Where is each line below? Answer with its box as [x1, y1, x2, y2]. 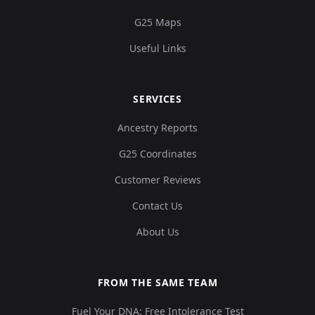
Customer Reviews [114, 173, 201, 187]
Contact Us [132, 199, 183, 213]
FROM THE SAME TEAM [97, 276, 218, 290]
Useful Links [129, 41, 186, 56]
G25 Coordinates [118, 147, 197, 161]
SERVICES [133, 92, 182, 106]
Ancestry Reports [117, 121, 198, 135]
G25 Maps [134, 15, 181, 30]
